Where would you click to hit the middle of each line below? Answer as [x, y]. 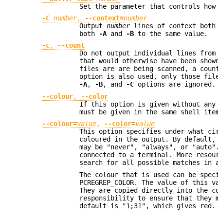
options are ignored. [175, 84]
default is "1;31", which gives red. [148, 206]
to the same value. [171, 34]
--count [71, 45]
